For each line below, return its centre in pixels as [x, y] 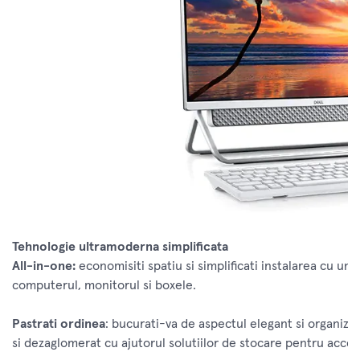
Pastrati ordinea [59, 324]
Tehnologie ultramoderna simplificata [120, 247]
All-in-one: [44, 266]
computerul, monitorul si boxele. [104, 286]
